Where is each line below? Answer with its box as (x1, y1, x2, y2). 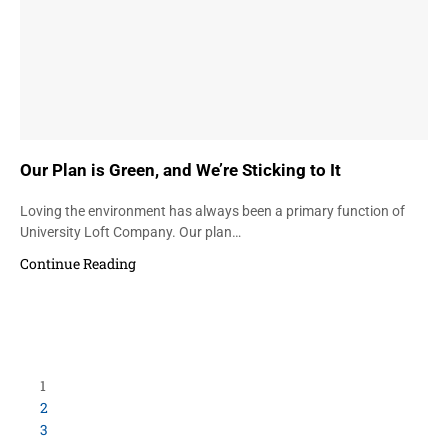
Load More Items (20, 375, 146, 397)
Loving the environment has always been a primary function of (20, 202, 405, 219)
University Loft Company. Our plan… (20, 223, 241, 240)
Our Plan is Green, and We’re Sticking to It (20, 160, 341, 181)
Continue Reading (20, 253, 136, 273)
